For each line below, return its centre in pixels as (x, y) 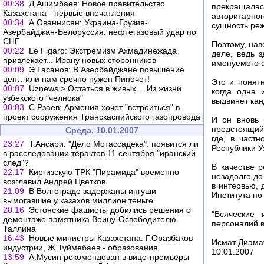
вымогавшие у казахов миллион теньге (78, 200)
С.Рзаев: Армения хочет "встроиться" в (104, 107)
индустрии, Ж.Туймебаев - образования (80, 247)
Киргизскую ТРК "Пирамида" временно (104, 172)
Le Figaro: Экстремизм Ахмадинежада (103, 51)
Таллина (19, 229)
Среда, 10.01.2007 (102, 130)
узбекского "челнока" (43, 98)
